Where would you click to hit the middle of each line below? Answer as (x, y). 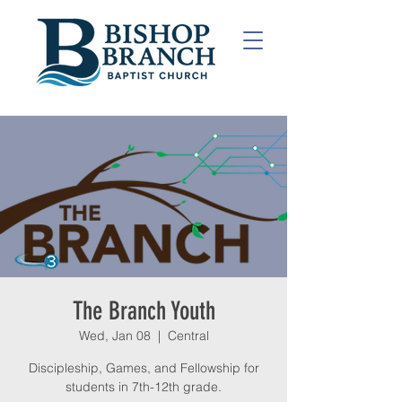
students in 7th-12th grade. (144, 387)
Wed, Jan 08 (114, 336)
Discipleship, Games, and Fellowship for (144, 368)
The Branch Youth (144, 311)
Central (188, 336)
